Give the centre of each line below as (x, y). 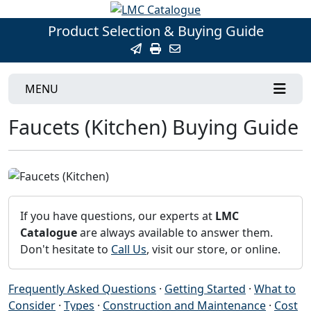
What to (275, 289)
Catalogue (49, 233)
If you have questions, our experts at (118, 216)
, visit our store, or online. (213, 250)
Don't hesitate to (66, 250)
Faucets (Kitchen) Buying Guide (153, 126)
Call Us (129, 250)
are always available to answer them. (175, 233)
